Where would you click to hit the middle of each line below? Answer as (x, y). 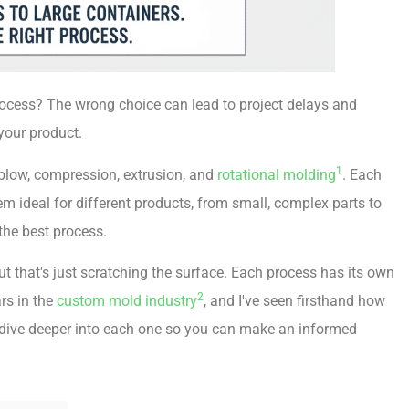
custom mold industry (127, 301)
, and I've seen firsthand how (294, 301)
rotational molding (277, 174)
